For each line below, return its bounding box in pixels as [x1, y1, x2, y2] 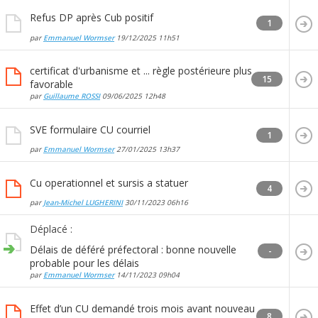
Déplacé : [30, 222, 72, 236]
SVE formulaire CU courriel [30, 123, 150, 137]
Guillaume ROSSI [43, 91, 100, 102]
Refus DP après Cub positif [30, 11, 153, 25]
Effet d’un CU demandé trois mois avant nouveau [30, 301, 255, 315]
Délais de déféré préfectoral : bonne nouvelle [30, 243, 236, 257]
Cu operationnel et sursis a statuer [30, 176, 188, 190]
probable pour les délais [30, 256, 139, 270]
